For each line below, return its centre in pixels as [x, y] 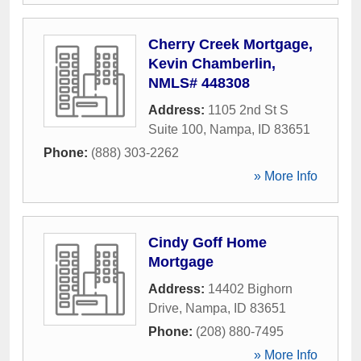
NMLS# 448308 [199, 83]
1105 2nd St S [248, 110]
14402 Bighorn [250, 289]
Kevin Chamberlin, [212, 64]
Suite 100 [176, 129]
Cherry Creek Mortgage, [230, 44]
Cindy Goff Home [207, 243]
